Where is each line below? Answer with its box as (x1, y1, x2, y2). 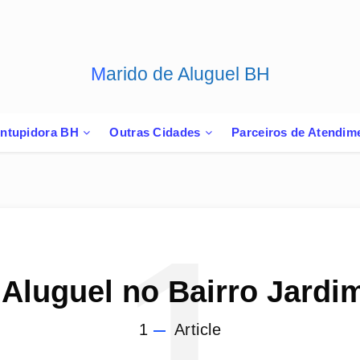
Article (170, 321, 221, 338)
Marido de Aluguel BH (105, 63, 270, 84)
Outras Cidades (109, 125, 201, 139)
